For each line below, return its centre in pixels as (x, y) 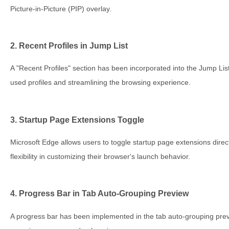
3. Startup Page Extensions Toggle (77, 119)
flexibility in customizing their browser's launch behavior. (100, 156)
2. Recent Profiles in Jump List (69, 45)
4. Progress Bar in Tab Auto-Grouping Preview (99, 193)
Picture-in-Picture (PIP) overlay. (61, 8)
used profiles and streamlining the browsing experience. (100, 83)
